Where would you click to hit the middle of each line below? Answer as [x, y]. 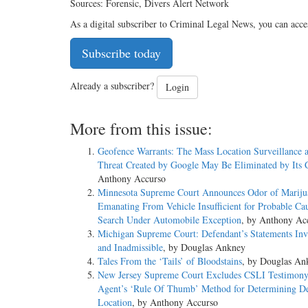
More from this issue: [141, 129]
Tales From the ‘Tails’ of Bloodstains [170, 261]
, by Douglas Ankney [204, 247]
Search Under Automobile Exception [169, 220]
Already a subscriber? [113, 86]
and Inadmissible [130, 247]
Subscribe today [121, 53]
